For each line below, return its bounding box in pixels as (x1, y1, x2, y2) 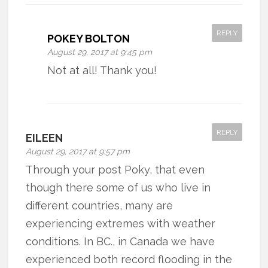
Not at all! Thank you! (47, 63, 157, 77)
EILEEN (26, 131, 63, 144)
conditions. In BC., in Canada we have (26, 234, 215, 248)
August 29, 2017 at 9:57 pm (26, 146, 130, 156)
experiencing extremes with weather (26, 217, 216, 230)
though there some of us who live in (26, 181, 211, 194)
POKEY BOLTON (47, 32, 130, 45)
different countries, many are (26, 199, 173, 212)
